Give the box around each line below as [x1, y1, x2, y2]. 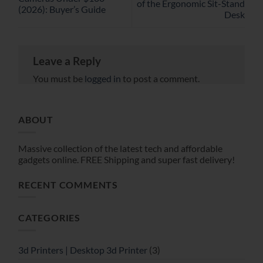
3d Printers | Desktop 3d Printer [18, 244, 147, 255]
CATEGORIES [18, 212, 80, 224]
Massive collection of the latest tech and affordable [18, 142, 222, 154]
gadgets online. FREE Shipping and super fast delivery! [18, 153, 235, 165]
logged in [85, 73, 121, 85]
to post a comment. [121, 73, 200, 85]
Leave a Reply [33, 53, 103, 68]
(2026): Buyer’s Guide [18, 3, 106, 15]
